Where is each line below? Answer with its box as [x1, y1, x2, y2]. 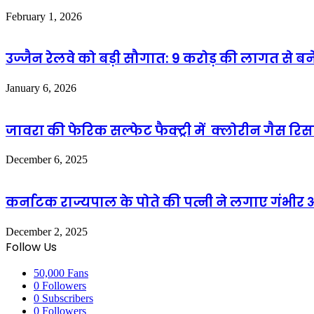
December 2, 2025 [6, 225, 88, 238]
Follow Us [6, 238, 57, 255]
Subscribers [42, 292, 93, 304]
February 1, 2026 [6, 10, 82, 22]
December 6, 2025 [6, 153, 88, 166]
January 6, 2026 [6, 82, 76, 94]
